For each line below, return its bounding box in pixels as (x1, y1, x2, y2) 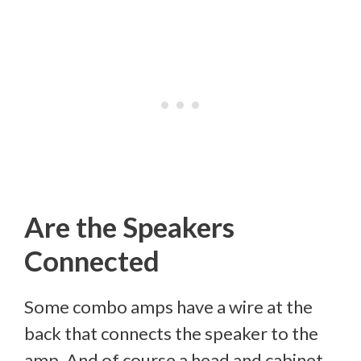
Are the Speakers (24, 209, 234, 243)
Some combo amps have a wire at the (24, 295, 313, 317)
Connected (24, 243, 160, 277)
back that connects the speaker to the (24, 322, 318, 344)
